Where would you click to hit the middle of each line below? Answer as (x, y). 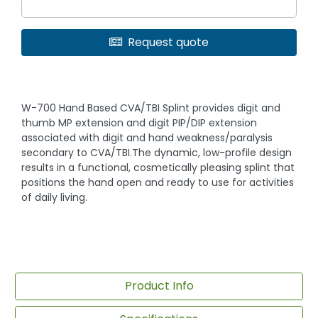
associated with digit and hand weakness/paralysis (147, 137)
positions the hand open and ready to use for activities (158, 182)
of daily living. (55, 197)
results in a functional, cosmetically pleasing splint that (158, 167)
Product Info (159, 286)
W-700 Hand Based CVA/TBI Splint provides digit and (151, 108)
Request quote (168, 42)
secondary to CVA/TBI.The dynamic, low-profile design (157, 152)
